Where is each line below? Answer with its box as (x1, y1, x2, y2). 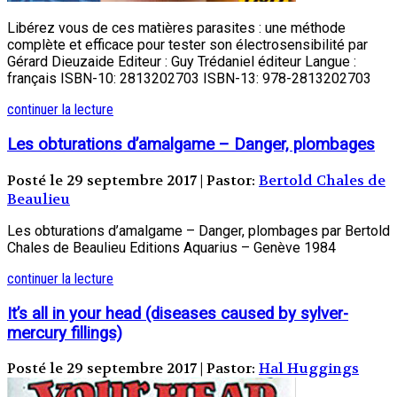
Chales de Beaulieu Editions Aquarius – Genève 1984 (7, 238, 336, 256)
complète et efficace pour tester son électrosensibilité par (7, 36, 368, 54)
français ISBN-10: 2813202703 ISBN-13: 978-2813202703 (7, 70, 378, 88)
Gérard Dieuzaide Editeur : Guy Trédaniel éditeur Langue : (7, 53, 356, 71)
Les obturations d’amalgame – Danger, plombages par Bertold (7, 222, 390, 239)
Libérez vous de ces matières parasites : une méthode (7, 19, 346, 37)
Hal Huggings (259, 359, 359, 378)
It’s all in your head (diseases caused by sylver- (7, 303, 348, 323)
